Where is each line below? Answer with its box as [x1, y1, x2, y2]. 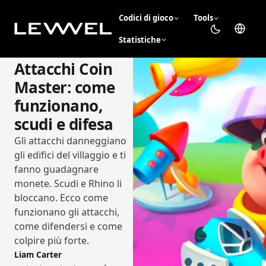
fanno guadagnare [14, 162, 99, 176]
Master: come [14, 76, 115, 98]
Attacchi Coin [14, 58, 113, 80]
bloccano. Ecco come [14, 191, 108, 204]
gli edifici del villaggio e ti [14, 148, 126, 161]
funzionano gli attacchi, [14, 205, 119, 218]
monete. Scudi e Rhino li [14, 176, 122, 190]
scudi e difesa [14, 113, 113, 135]
